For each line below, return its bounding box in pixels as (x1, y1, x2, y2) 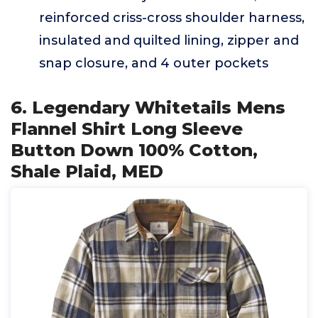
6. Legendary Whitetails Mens (11, 97, 285, 118)
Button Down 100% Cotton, (11, 140, 258, 160)
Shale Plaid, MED (11, 161, 163, 182)
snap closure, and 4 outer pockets (39, 55, 268, 71)
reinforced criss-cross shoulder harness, (39, 10, 305, 26)
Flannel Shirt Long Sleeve (11, 119, 243, 139)
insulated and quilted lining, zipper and (39, 33, 299, 48)
